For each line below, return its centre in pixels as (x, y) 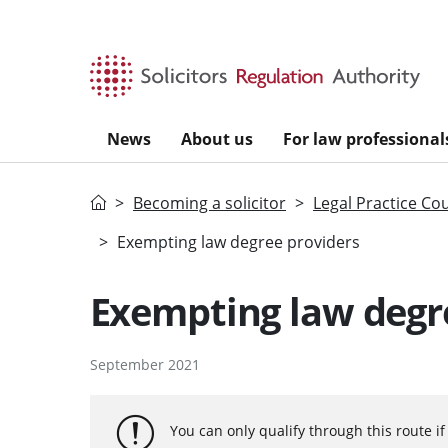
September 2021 (144, 364)
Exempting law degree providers (238, 241)
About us (217, 138)
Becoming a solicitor (209, 202)
